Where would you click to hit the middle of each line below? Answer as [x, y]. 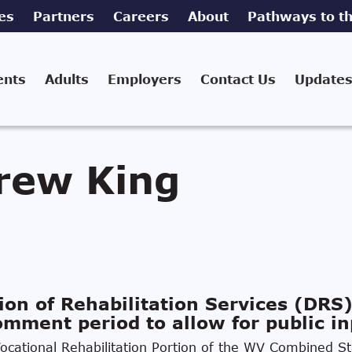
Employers [144, 79]
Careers [141, 16]
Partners [64, 16]
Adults [66, 79]
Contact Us [238, 79]
